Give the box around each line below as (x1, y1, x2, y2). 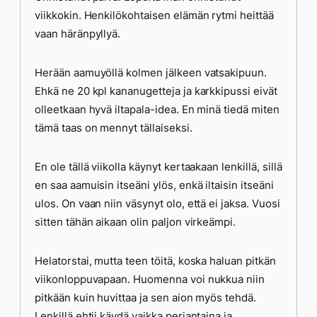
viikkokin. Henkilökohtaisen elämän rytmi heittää (35, 8, 274, 22)
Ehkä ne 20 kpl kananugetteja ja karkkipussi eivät (35, 84, 277, 98)
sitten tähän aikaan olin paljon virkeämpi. (35, 215, 236, 229)
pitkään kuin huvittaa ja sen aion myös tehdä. (35, 291, 256, 304)
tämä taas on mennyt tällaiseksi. (35, 121, 192, 134)
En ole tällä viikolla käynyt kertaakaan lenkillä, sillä (35, 160, 282, 173)
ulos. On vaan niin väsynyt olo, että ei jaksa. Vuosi (35, 197, 280, 210)
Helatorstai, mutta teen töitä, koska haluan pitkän (35, 254, 276, 267)
